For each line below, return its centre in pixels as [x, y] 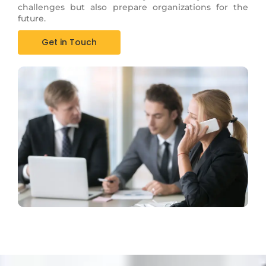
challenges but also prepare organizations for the [133, 7]
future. [32, 19]
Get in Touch [69, 42]
